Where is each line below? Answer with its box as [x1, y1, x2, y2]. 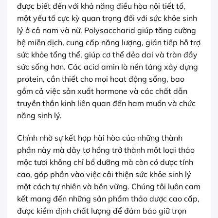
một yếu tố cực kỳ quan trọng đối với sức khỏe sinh [17, 13, 197, 23]
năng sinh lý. [17, 110, 62, 121]
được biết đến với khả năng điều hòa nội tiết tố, [17, 1, 185, 11]
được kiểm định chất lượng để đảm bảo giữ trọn [17, 206, 186, 216]
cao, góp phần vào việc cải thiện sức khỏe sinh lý [17, 169, 191, 180]
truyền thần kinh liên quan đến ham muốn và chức [17, 98, 196, 109]
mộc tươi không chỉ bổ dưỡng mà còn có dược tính [17, 157, 193, 167]
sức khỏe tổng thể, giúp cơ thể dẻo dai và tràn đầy [17, 50, 198, 60]
